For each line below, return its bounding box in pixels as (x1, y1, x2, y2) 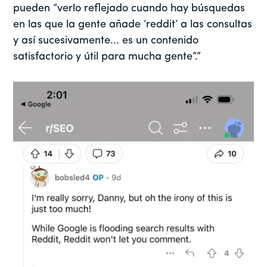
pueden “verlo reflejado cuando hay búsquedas (13, 3, 246, 15)
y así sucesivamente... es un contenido (13, 35, 199, 47)
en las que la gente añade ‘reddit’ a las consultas (13, 19, 253, 31)
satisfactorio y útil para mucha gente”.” (13, 51, 201, 63)
